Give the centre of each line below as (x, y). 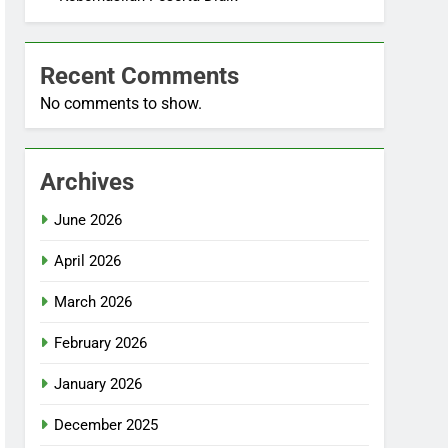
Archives (87, 182)
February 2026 (101, 343)
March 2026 (93, 302)
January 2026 (98, 384)
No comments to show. (121, 103)
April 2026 (88, 261)
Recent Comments (140, 76)
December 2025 (106, 425)
